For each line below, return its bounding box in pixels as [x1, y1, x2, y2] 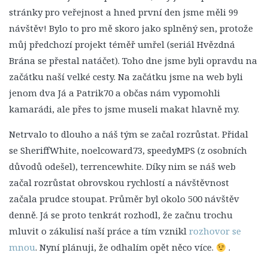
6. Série [45, 97, 71, 107]
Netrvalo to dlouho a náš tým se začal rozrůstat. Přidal [9, 128, 248, 140]
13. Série [45, 235, 75, 245]
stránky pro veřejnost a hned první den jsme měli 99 [9, 6, 238, 18]
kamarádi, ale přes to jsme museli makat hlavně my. [9, 103, 239, 115]
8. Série [45, 136, 71, 147]
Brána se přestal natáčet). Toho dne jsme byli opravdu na [9, 54, 257, 66]
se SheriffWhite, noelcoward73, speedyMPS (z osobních [9, 144, 247, 156]
